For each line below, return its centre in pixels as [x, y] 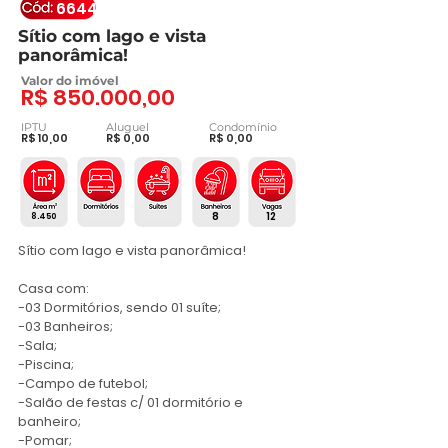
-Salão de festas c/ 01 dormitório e [130, 402]
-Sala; [37, 345]
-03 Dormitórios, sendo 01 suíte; [119, 307]
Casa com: [53, 288]
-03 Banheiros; [65, 326]
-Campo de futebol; [83, 383]
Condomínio [243, 127]
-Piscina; [46, 364]
